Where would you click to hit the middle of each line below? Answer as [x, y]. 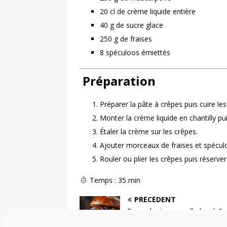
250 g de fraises [126, 39]
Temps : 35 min [114, 180]
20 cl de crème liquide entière [148, 11]
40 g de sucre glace [131, 25]
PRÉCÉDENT [155, 199]
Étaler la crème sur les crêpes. [149, 131]
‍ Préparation [118, 81]
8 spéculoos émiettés [135, 52]
